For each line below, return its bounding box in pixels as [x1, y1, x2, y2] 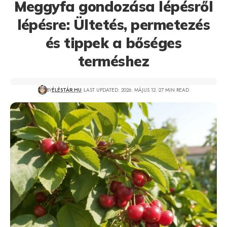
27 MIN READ [159, 86, 190, 94]
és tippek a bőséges [45, 34, 182, 52]
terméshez [78, 52, 149, 70]
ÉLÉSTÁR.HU [52, 86, 82, 94]
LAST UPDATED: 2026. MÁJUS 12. [83, 86, 157, 94]
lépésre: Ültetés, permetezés [17, 16, 210, 33]
